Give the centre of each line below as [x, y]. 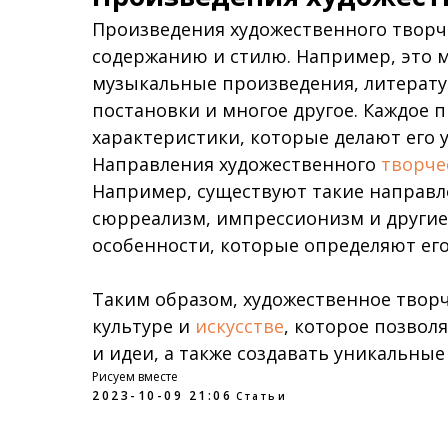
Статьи [261, 396]
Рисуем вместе [135, 376]
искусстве [239, 326]
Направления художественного [236, 164]
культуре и [143, 326]
